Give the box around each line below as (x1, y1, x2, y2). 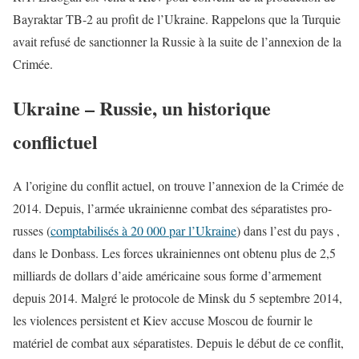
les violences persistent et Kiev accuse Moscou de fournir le (13, 311, 313, 329)
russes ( (13, 221, 50, 239)
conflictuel (13, 127, 98, 155)
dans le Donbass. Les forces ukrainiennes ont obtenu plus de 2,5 (13, 244, 336, 261)
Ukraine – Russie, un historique (13, 93, 271, 122)
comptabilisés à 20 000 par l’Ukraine (50, 221, 236, 239)
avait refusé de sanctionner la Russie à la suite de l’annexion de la (13, 32, 341, 50)
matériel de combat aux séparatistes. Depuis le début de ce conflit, (13, 333, 344, 351)
